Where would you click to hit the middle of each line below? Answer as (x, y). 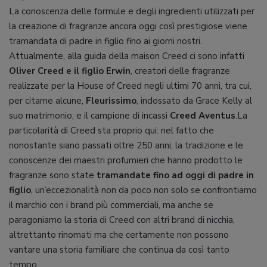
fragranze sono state (53, 175)
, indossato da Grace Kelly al (194, 101)
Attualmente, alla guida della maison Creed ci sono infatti (127, 56)
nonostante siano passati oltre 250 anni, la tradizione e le (126, 145)
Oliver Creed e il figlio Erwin (70, 71)
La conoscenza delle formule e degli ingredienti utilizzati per (132, 11)
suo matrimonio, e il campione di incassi (89, 116)
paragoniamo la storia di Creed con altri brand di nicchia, (122, 220)
